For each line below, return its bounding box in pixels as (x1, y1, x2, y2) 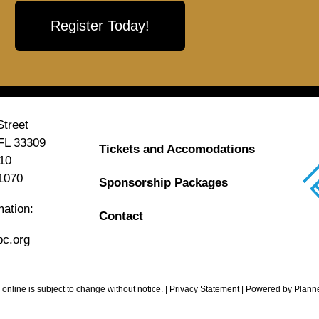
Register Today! (50, 17, 150, 33)
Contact (98, 209, 143, 223)
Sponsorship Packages (98, 175, 228, 189)
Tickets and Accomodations (98, 142, 255, 156)
